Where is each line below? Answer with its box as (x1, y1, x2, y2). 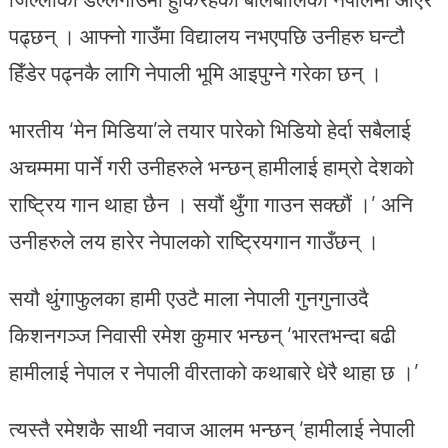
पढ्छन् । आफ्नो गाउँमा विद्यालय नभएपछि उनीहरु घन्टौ (8, 19, 405, 52)
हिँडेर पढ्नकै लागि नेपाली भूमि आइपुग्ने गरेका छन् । (8, 56, 382, 89)
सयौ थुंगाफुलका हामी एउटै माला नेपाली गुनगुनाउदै (8, 281, 369, 314)
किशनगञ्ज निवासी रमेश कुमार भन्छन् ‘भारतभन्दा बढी (8, 318, 396, 351)
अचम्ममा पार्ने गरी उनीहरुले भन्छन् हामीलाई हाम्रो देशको (8, 150, 414, 183)
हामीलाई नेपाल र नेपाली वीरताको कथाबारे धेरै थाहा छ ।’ (8, 355, 419, 388)
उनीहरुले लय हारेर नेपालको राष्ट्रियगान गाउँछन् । (8, 224, 379, 257)
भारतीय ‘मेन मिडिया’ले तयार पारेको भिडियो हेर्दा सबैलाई (8, 113, 411, 146)
